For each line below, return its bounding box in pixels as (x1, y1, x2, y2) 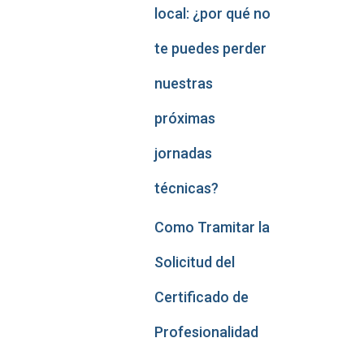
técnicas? (154, 180, 219, 197)
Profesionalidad (154, 323, 258, 340)
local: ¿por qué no (154, 5, 271, 22)
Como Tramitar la (154, 219, 270, 236)
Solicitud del (154, 253, 235, 271)
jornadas (154, 145, 212, 162)
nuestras (154, 75, 213, 92)
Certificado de (154, 288, 249, 305)
